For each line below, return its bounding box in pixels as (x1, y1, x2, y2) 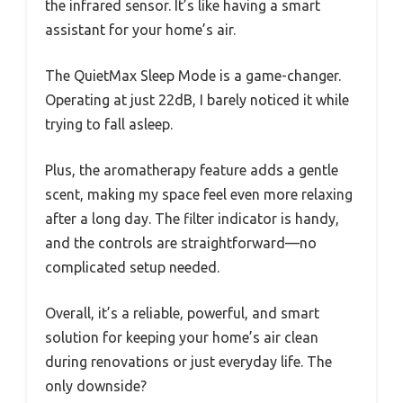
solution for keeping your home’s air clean (45, 329, 318, 346)
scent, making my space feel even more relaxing (45, 186, 353, 203)
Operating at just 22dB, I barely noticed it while (45, 92, 349, 109)
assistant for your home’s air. (45, 22, 236, 39)
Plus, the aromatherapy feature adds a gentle (45, 162, 338, 179)
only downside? (45, 378, 147, 395)
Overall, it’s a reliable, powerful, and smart (45, 305, 319, 322)
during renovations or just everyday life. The (45, 354, 332, 371)
